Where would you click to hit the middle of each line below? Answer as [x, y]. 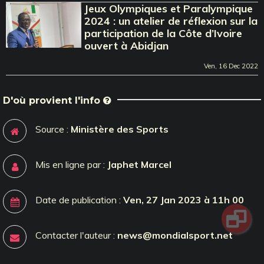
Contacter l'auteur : [76, 235]
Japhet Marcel [139, 164]
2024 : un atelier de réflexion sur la [171, 21]
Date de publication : [79, 199]
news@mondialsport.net [175, 235]
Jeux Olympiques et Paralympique [169, 8]
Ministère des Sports [120, 129]
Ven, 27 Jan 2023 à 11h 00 [184, 199]
